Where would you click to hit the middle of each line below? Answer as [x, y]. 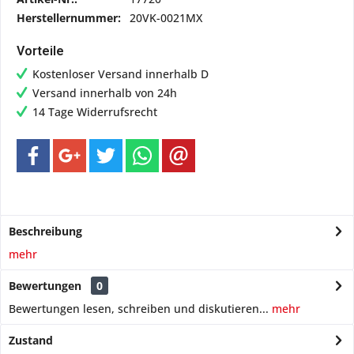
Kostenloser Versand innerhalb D [121, 74]
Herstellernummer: [69, 18]
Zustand [31, 340]
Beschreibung [45, 231]
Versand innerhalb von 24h [105, 93]
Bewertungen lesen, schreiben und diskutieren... [139, 309]
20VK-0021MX [166, 18]
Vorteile [40, 51]
